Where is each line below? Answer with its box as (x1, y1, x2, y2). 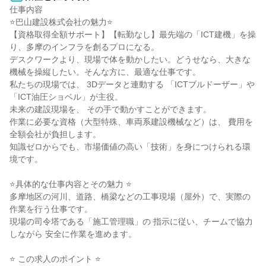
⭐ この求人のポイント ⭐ (9, 254, 101, 264)
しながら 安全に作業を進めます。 (9, 229, 137, 239)
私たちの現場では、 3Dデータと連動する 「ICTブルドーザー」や (9, 80, 255, 89)
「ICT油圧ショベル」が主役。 (9, 92, 123, 102)
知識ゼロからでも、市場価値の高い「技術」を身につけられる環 (9, 142, 251, 151)
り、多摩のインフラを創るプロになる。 (9, 42, 159, 52)
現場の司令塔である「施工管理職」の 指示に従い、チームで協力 (9, 217, 253, 226)
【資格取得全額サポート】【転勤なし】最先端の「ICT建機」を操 (9, 30, 256, 39)
